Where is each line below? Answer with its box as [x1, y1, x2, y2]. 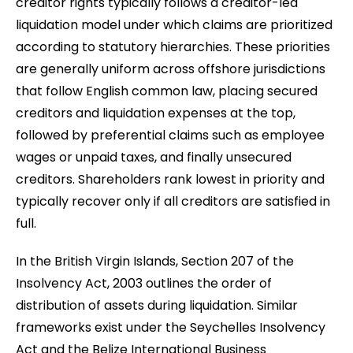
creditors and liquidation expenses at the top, [16, 103, 295, 122]
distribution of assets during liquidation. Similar [16, 295, 298, 314]
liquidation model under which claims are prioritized [16, 15, 333, 34]
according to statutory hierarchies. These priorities [16, 37, 330, 56]
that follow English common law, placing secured [16, 81, 318, 100]
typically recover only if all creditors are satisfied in [16, 191, 330, 210]
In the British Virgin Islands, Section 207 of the [16, 251, 294, 270]
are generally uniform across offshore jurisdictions [16, 59, 325, 78]
